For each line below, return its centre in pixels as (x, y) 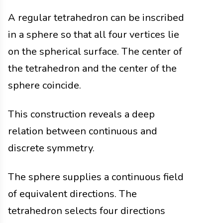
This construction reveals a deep (81, 114)
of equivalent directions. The (72, 194)
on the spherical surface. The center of (95, 52)
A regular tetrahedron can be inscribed (96, 18)
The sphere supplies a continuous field (96, 177)
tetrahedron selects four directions (87, 211)
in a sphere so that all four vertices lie (94, 35)
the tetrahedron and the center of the (92, 69)
